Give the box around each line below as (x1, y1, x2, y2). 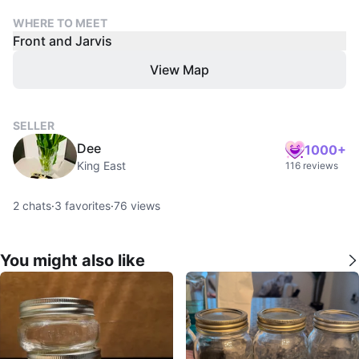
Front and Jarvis (13, 33, 112, 49)
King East (77, 159, 126, 172)
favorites (62, 199, 111, 212)
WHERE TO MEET (13, 16, 107, 30)
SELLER (13, 119, 54, 132)
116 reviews (285, 159, 338, 171)
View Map (150, 62, 209, 78)
